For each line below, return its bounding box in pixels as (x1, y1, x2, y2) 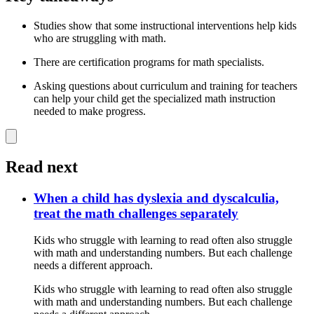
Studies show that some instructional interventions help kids (34, 19, 296, 32)
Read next (6, 157, 78, 176)
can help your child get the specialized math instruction (34, 92, 275, 104)
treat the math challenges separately (34, 205, 238, 221)
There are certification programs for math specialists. (34, 55, 264, 68)
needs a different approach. (34, 259, 153, 272)
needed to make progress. (34, 104, 146, 117)
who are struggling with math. (34, 32, 166, 44)
